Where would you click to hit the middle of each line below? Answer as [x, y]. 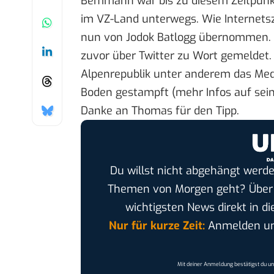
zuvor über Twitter [129, 56]
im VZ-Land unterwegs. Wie [153, 19]
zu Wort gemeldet [223, 56]
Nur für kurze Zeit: [157, 225]
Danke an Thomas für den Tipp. [160, 111]
